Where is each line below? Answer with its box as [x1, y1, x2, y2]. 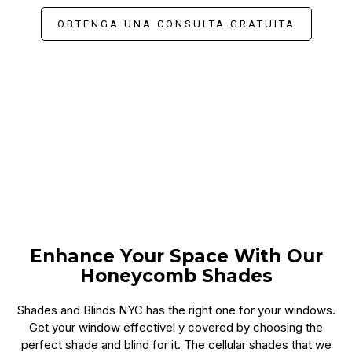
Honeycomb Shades [79, 265, 273, 287]
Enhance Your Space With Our [29, 245, 323, 267]
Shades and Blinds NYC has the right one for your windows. [16, 302, 335, 317]
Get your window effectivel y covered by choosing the [29, 320, 323, 335]
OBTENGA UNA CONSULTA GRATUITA [57, 18, 295, 30]
